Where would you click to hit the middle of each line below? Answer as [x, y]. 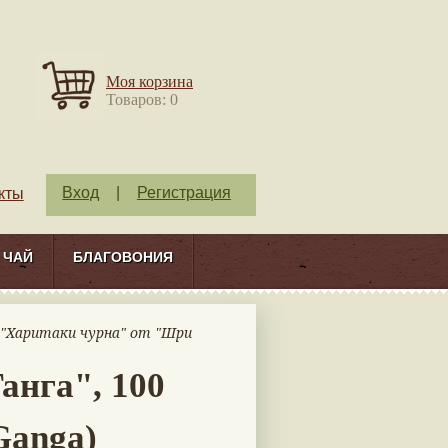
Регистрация [183, 192]
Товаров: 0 [142, 99]
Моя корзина [149, 81]
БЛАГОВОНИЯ [123, 256]
